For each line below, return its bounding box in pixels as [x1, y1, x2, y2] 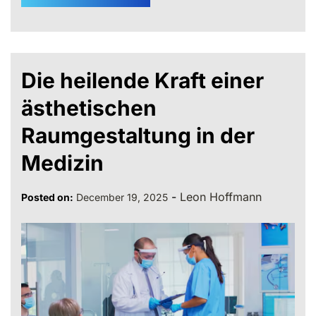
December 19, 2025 [76, 190, 168, 203]
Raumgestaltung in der [21, 122, 255, 148]
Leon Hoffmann [180, 189, 262, 204]
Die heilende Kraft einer [21, 67, 264, 93]
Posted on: [21, 190, 73, 203]
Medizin [21, 150, 104, 176]
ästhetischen [21, 95, 157, 121]
